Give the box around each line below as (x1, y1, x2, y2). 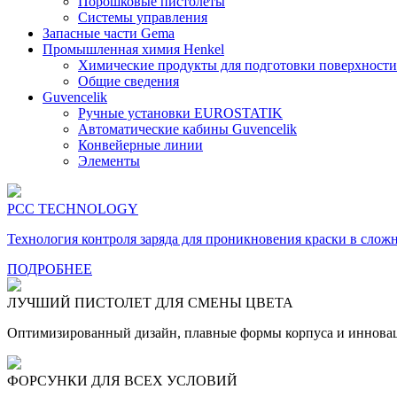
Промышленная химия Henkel (43, 41, 224, 57)
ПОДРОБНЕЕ (7, 261, 92, 276)
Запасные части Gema (43, 25, 175, 41)
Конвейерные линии (78, 136, 203, 152)
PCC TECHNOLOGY (7, 200, 138, 216)
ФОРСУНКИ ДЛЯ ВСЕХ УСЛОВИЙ (7, 372, 237, 388)
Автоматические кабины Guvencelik (78, 121, 297, 136)
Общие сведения (78, 73, 179, 89)
